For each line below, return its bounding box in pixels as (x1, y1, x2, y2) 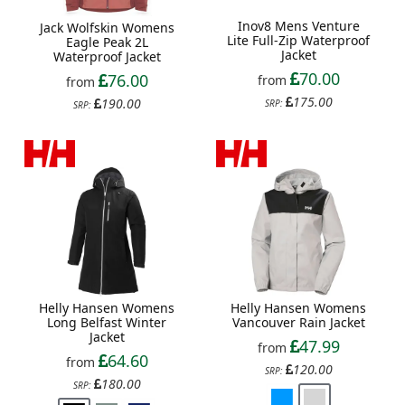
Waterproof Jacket (52, 47, 161, 65)
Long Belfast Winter (47, 313, 166, 331)
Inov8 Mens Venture (237, 17, 360, 35)
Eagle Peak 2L (65, 33, 148, 51)
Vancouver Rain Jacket (231, 313, 365, 331)
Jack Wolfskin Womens (39, 18, 174, 36)
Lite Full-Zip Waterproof (227, 32, 370, 50)
